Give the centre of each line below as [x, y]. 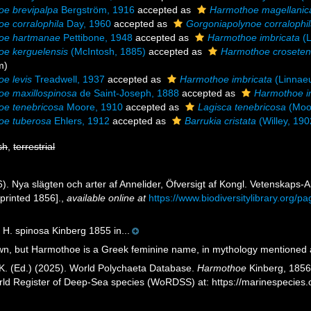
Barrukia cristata [221, 121]
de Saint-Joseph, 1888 [128, 93]
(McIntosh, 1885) [107, 51]
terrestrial [34, 146]
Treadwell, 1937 [69, 79]
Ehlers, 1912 [81, 121]
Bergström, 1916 [97, 10]
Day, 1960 [88, 24]
